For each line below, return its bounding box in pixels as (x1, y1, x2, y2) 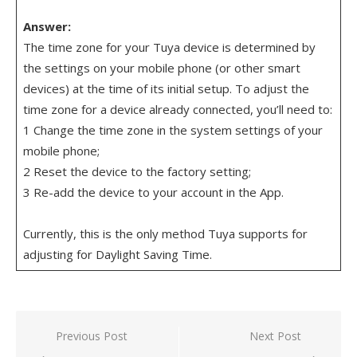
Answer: (22, 18, 71, 34)
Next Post (249, 328, 301, 343)
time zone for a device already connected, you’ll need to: (22, 101, 332, 117)
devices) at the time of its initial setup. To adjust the (22, 80, 309, 96)
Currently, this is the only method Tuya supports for (22, 226, 308, 241)
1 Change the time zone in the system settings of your (22, 122, 323, 138)
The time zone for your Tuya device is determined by (22, 39, 316, 55)
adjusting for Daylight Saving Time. (22, 246, 212, 262)
